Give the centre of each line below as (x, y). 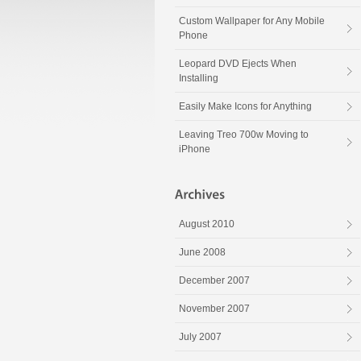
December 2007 (214, 281)
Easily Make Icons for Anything (245, 107)
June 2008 (202, 253)
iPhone (195, 149)
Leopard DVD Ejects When (238, 64)
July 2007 (200, 337)
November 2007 (214, 309)
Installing (199, 79)
